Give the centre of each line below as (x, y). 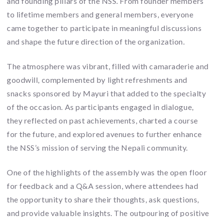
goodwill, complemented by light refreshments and (97, 79)
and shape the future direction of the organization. (96, 42)
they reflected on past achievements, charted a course (102, 120)
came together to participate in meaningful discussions (104, 28)
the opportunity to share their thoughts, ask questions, (103, 199)
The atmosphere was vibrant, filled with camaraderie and (108, 66)
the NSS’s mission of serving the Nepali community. (97, 147)
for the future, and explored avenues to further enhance (104, 134)
